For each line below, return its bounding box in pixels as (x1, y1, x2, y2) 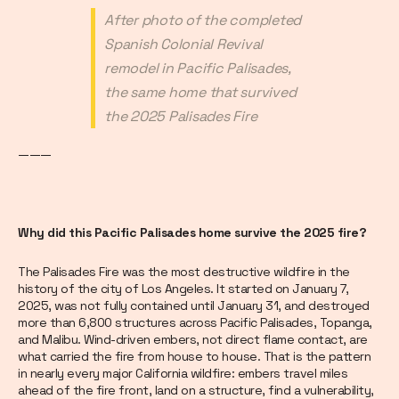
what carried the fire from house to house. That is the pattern (18, 348, 370, 365)
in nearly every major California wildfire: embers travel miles (18, 365, 347, 382)
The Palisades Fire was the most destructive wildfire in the (18, 264, 350, 281)
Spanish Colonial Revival (104, 35, 263, 54)
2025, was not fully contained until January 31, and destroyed (18, 297, 370, 314)
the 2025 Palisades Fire (104, 107, 257, 126)
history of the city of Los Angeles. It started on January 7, (18, 281, 348, 297)
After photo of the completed (104, 11, 301, 30)
